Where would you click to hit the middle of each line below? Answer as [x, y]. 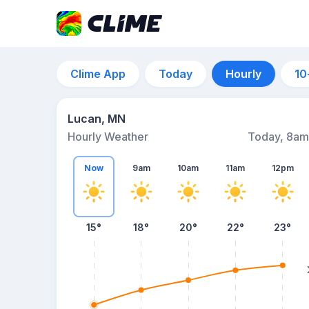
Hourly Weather [108, 137]
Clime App [98, 74]
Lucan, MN [97, 119]
